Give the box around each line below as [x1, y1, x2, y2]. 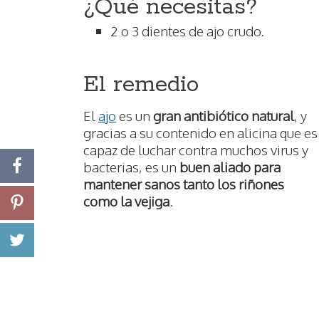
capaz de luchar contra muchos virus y [83, 141, 308, 159]
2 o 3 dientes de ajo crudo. [110, 22, 264, 40]
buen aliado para [179, 158, 281, 176]
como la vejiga [83, 192, 169, 210]
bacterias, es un [83, 158, 179, 176]
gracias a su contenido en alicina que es [83, 124, 318, 142]
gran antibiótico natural [153, 107, 294, 125]
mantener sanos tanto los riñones [83, 175, 284, 193]
